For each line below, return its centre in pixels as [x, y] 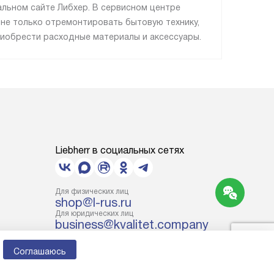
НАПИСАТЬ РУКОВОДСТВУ [138, 253]
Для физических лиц [92, 192]
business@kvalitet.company [132, 225]
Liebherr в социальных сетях [120, 150]
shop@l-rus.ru [93, 203]
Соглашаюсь [40, 251]
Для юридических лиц [94, 214]
